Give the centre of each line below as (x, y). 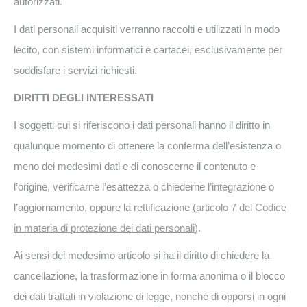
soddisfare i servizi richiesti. (75, 70)
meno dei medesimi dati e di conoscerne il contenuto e (135, 166)
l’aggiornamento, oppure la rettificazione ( (105, 207)
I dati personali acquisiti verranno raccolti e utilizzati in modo (147, 29)
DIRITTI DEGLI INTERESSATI (84, 98)
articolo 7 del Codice (241, 207)
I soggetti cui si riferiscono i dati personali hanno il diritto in (142, 125)
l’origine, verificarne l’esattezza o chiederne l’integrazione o (144, 187)
